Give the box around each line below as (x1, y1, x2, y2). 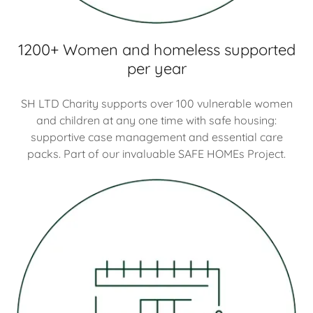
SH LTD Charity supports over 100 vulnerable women (20, 96, 293, 110)
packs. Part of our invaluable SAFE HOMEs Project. (27, 147, 286, 161)
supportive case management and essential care (30, 130, 283, 144)
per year (126, 59, 187, 78)
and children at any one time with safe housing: (36, 113, 277, 127)
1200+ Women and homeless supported (17, 40, 296, 59)
